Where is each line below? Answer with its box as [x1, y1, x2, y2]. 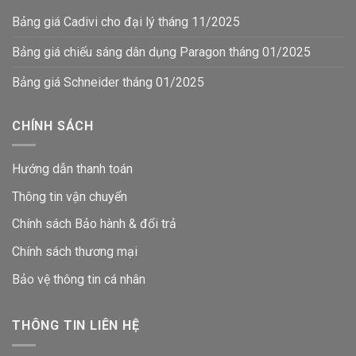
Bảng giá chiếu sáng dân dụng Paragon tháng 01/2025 [12, 44, 311, 60]
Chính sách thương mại [12, 243, 137, 259]
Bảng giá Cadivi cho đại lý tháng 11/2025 [12, 14, 240, 29]
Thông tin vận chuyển [12, 188, 127, 204]
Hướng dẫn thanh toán [12, 161, 133, 177]
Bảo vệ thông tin [12, 271, 101, 287]
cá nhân [101, 271, 145, 287]
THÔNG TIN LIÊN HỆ [12, 318, 140, 334]
